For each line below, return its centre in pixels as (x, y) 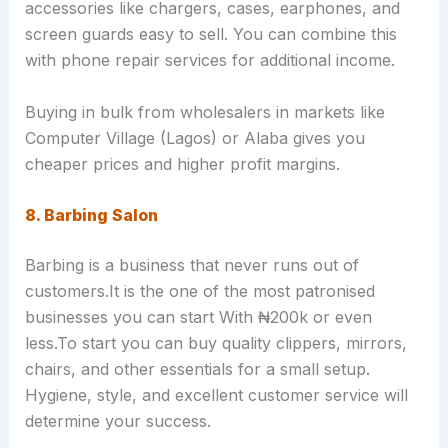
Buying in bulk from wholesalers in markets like (204, 111)
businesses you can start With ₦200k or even (198, 317)
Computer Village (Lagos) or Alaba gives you (194, 137)
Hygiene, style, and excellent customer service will (216, 395)
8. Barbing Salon (91, 215)
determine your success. (117, 421)
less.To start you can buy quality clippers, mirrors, (215, 343)
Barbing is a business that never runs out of (191, 265)
